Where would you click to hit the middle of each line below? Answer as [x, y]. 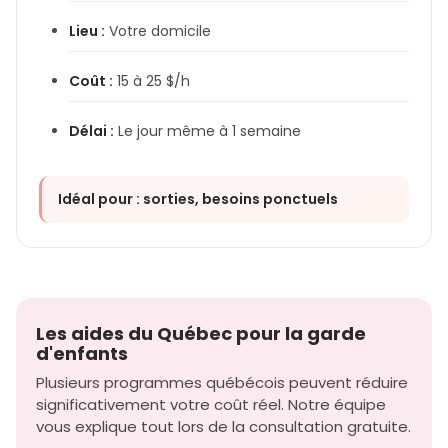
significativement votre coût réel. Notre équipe [211, 404]
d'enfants [82, 353]
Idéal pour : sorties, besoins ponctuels [198, 198]
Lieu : [87, 30]
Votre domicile [158, 30]
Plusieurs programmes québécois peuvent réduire [222, 382]
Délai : [91, 130]
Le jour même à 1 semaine [207, 130]
